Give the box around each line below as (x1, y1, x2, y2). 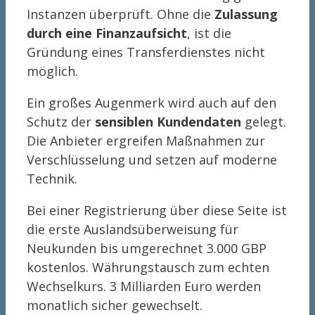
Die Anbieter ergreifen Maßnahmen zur (27, 132, 265, 150)
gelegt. (241, 113, 286, 131)
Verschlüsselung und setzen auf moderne (27, 151, 277, 169)
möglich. (27, 63, 78, 80)
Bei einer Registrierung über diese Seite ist (27, 202, 287, 219)
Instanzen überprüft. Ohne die (27, 6, 214, 23)
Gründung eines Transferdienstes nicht (27, 44, 265, 61)
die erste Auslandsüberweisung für (27, 221, 238, 238)
